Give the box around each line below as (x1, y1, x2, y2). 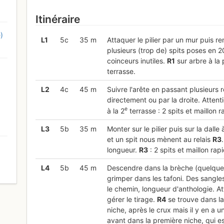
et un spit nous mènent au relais (106, 134, 212, 143)
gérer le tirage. (106, 194, 157, 203)
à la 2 (106, 106, 124, 115)
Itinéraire (35, 13, 80, 26)
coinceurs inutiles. (106, 56, 167, 65)
